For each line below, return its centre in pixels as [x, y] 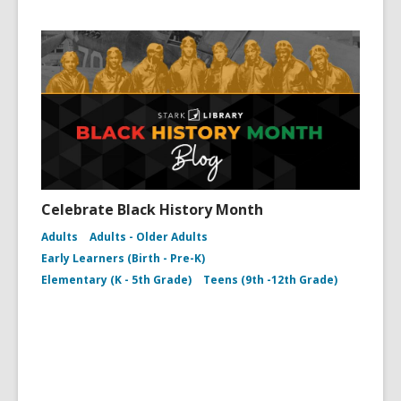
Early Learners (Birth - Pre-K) [123, 258]
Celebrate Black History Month [152, 209]
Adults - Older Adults [149, 237]
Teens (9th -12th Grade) [270, 280]
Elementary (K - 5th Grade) [116, 280]
